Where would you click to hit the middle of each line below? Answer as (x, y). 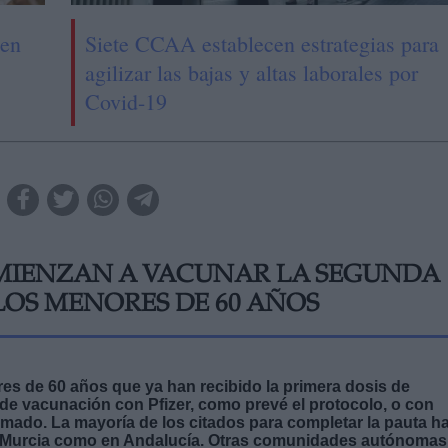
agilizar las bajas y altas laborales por (251, 72)
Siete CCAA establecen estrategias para (261, 43)
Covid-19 (125, 101)
